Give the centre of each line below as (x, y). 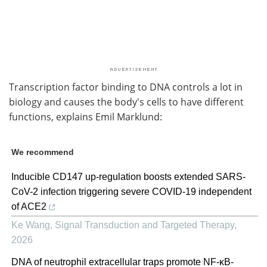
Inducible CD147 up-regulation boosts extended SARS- (128, 176)
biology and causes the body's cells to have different (126, 102)
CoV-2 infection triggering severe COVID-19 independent (131, 191)
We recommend (43, 152)
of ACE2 (29, 206)
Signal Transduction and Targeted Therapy (145, 225)
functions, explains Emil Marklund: (86, 117)
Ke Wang (31, 225)
